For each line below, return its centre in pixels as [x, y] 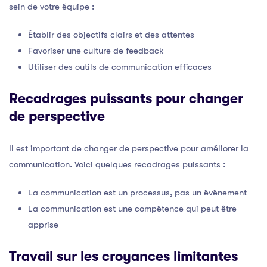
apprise [43, 224]
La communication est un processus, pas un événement [137, 192]
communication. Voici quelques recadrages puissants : [117, 164]
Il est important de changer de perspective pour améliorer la [129, 148]
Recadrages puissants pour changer [126, 99]
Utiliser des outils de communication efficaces [120, 66]
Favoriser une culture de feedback [96, 50]
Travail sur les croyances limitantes [123, 257]
